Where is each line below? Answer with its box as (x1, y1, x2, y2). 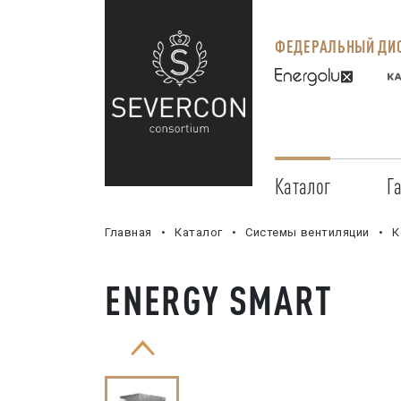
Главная (105, 226, 152, 239)
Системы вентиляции (245, 226, 370, 239)
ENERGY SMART (105, 277, 333, 323)
